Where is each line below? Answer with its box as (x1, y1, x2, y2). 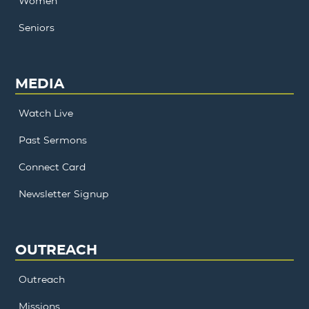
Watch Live (19, 106, 74, 119)
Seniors (19, 21, 55, 34)
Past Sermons (19, 133, 88, 146)
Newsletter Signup (19, 187, 109, 200)
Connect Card (19, 160, 86, 173)
